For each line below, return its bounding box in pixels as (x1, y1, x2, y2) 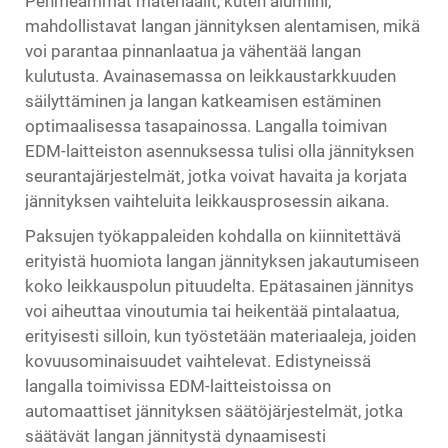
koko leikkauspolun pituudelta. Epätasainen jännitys (25, 276, 414, 296)
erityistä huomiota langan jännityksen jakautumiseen (25, 251, 419, 271)
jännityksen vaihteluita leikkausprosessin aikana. (25, 191, 389, 211)
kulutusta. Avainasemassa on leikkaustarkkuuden (25, 66, 396, 86)
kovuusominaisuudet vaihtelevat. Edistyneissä (25, 351, 371, 371)
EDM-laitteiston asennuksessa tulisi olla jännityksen (25, 141, 414, 161)
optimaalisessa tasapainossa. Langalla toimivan (25, 116, 387, 136)
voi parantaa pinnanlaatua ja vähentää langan (25, 41, 361, 61)
